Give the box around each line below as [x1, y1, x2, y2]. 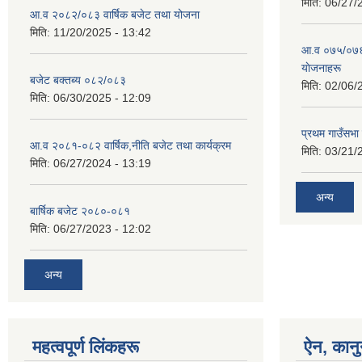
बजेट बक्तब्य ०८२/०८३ [30, 74, 126, 86]
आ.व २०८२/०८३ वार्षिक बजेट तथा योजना [30, 8, 200, 21]
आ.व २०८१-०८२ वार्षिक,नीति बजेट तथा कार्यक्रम [30, 139, 231, 152]
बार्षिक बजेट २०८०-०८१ [30, 204, 130, 217]
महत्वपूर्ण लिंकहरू [32, 336, 139, 357]
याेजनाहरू [301, 61, 341, 74]
